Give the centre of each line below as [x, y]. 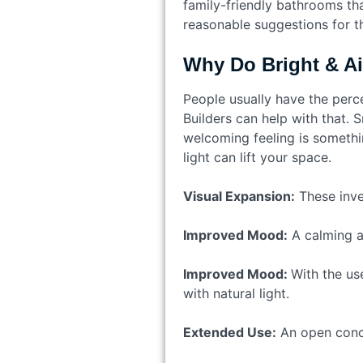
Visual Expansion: [239, 196]
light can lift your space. [259, 157]
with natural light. [236, 293]
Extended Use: [229, 332]
